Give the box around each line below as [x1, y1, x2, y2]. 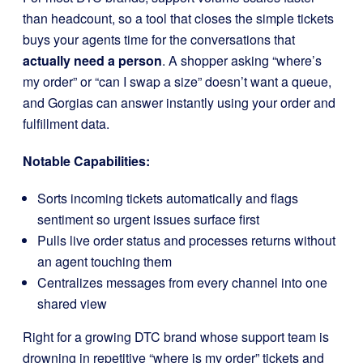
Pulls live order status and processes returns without [37, 230, 335, 250]
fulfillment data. [23, 113, 109, 133]
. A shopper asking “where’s [162, 50, 322, 70]
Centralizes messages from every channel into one [37, 272, 327, 292]
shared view [37, 293, 107, 313]
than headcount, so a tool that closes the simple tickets [23, 8, 334, 28]
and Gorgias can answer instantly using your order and [23, 92, 335, 112]
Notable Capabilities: [23, 151, 150, 170]
